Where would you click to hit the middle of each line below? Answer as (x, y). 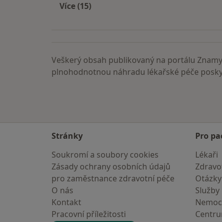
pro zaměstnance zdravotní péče (113, 178)
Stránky (67, 136)
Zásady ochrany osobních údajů (111, 166)
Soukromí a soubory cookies (105, 155)
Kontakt (66, 202)
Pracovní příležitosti (89, 214)
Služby (207, 190)
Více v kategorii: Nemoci (122, 18)
